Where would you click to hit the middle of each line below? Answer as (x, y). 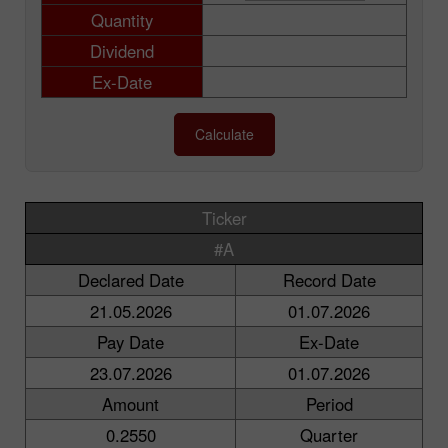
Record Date (329, 279)
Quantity (122, 19)
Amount (130, 403)
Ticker (224, 217)
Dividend (122, 50)
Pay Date (130, 341)
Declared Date (130, 279)
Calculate (224, 133)
